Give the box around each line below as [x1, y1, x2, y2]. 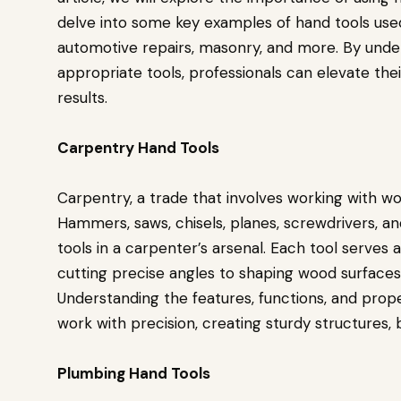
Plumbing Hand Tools [57, 363, 210, 383]
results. [57, 88, 107, 107]
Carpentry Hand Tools [57, 138, 219, 158]
